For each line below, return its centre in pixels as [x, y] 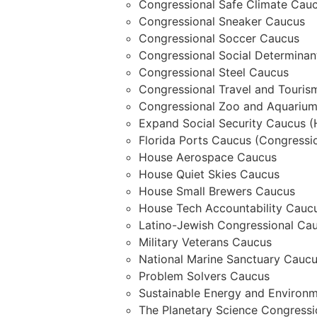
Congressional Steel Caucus [213, 73]
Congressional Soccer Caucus [219, 39]
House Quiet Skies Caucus [209, 174]
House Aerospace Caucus [207, 157]
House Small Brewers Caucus [217, 191]
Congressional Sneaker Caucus [221, 22]
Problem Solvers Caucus [204, 276]
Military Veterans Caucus [205, 242]
